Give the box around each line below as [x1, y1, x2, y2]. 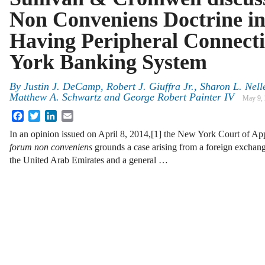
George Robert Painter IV [123, 91, 234, 104]
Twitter [40, 109, 67, 120]
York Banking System [9, 50, 207, 74]
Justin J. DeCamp [24, 80, 101, 93]
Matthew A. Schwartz [9, 91, 101, 104]
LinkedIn [57, 109, 91, 120]
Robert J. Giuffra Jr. [106, 80, 194, 93]
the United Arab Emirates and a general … [9, 155, 168, 166]
